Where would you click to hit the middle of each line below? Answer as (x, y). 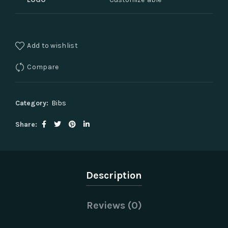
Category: (33, 103)
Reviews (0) (114, 205)
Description (114, 175)
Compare (43, 67)
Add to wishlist (52, 45)
